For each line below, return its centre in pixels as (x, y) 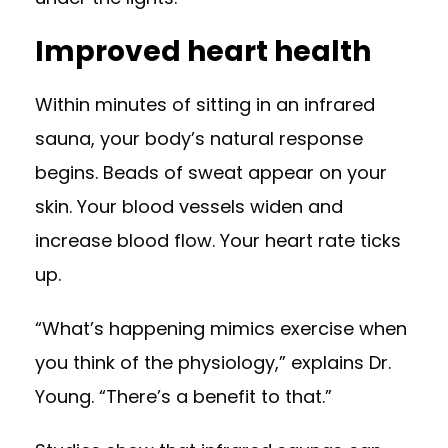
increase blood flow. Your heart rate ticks (218, 240)
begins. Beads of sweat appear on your (211, 172)
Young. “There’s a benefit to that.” (183, 396)
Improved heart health (203, 51)
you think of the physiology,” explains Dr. (213, 362)
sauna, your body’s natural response (199, 138)
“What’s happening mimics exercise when (221, 328)
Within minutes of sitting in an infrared (205, 104)
